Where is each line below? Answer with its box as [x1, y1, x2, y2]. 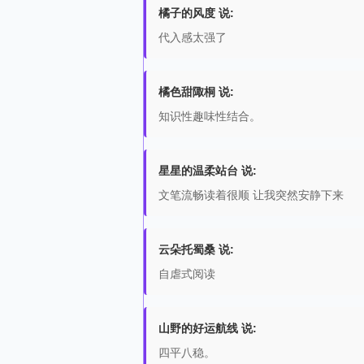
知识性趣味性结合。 [158, 110, 261, 123]
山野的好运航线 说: [158, 322, 257, 335]
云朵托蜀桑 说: [158, 243, 234, 256]
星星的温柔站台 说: [158, 164, 257, 177]
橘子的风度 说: [158, 6, 234, 19]
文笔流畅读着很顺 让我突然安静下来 [158, 188, 344, 201]
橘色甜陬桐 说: [158, 85, 234, 98]
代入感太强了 [158, 31, 227, 44]
